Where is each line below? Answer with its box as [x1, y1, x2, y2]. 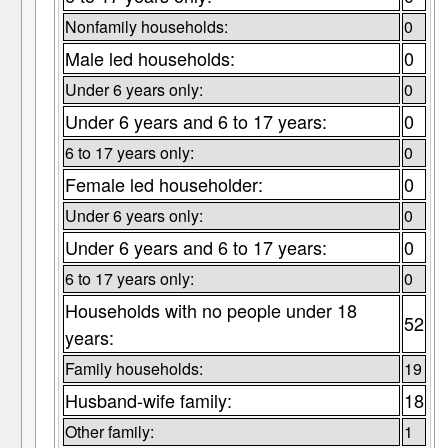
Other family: [64, 420, 154, 444]
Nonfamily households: [64, 15, 228, 39]
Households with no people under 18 [64, 297, 357, 324]
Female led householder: [64, 171, 263, 198]
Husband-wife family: [64, 387, 232, 414]
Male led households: [64, 45, 235, 72]
